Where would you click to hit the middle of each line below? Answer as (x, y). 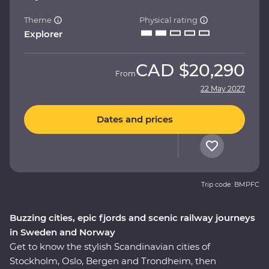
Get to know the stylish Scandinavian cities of (110, 246)
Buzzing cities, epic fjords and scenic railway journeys (132, 217)
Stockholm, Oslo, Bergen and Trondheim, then (113, 261)
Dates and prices (134, 119)
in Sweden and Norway (62, 232)
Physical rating (169, 20)
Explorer (43, 34)
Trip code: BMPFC (230, 184)
